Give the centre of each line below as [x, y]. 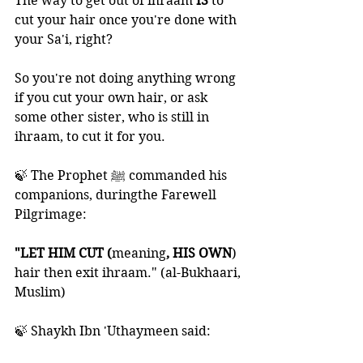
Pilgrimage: [51, 214]
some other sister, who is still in [113, 117]
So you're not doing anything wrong [127, 78]
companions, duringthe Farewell [117, 195]
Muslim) [40, 292]
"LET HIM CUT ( [63, 253]
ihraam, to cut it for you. [90, 137]
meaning [139, 253]
